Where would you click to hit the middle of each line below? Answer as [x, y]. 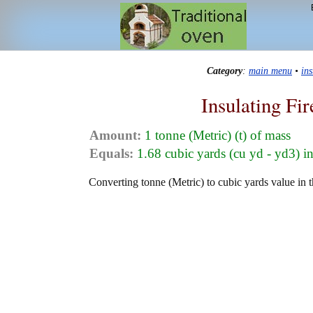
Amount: [115, 136]
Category [225, 71]
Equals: [111, 154]
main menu [270, 71]
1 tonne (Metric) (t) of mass [216, 136]
